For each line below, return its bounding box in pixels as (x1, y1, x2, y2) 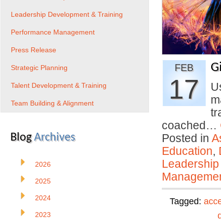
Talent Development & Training (11, 81, 107, 89)
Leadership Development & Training (11, 10, 123, 18)
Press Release (11, 46, 56, 54)
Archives (34, 132, 75, 144)
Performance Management (11, 28, 95, 36)
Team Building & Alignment (11, 99, 94, 107)
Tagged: (170, 196, 204, 206)
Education (162, 145, 213, 157)
